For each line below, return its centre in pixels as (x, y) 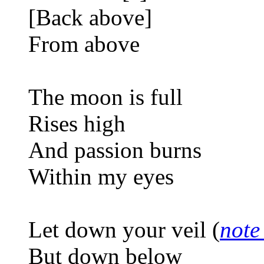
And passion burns (115, 150)
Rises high (77, 123)
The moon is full (105, 97)
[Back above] (90, 17)
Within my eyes (101, 176)
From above (84, 44)
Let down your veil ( (124, 229)
